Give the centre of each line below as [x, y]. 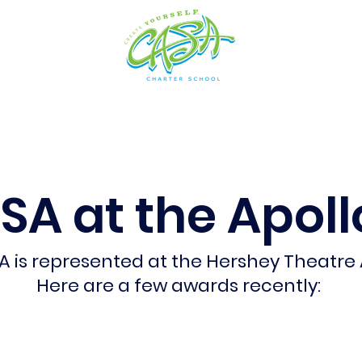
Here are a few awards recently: [179, 286]
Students [230, 111]
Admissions [135, 111]
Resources [323, 111]
